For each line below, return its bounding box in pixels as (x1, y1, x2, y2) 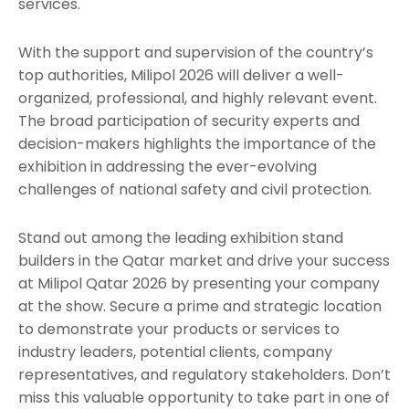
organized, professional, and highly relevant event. (18, 88, 377, 110)
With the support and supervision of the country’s (18, 42, 373, 64)
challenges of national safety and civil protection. (18, 179, 372, 201)
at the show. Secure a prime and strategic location (18, 296, 382, 318)
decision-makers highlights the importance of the (18, 133, 376, 155)
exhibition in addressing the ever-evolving (18, 156, 317, 178)
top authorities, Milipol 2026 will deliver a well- (18, 65, 344, 87)
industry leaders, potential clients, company (18, 341, 332, 363)
